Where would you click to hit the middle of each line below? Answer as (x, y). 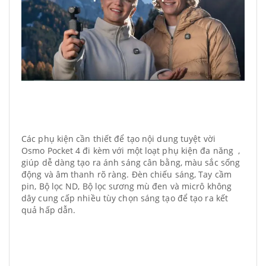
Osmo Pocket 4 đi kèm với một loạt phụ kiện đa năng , (131, 151)
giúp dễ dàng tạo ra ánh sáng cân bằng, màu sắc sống (131, 162)
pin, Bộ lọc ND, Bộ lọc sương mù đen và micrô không (127, 186)
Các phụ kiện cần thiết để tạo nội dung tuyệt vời (118, 139)
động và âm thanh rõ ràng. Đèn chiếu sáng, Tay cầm (126, 174)
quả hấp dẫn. (49, 210)
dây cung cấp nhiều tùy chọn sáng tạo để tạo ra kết (125, 198)
